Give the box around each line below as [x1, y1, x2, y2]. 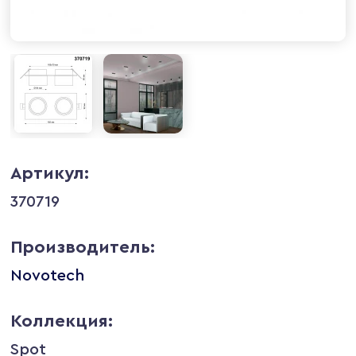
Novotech [10, 267, 85, 284]
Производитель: [10, 238, 156, 256]
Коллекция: [10, 311, 114, 330]
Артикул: [10, 164, 90, 182]
